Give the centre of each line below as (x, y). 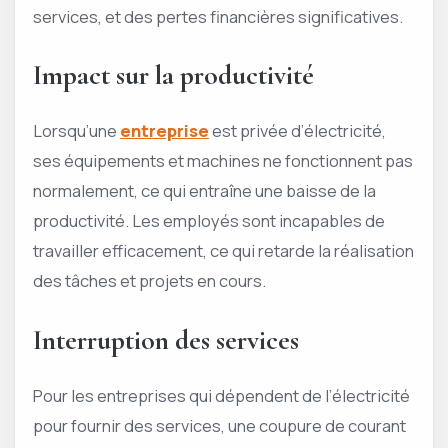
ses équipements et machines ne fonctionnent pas (223, 161)
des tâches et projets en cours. (149, 281)
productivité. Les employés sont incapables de (209, 221)
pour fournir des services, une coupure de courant (219, 425)
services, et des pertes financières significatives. (218, 16)
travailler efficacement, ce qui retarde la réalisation (223, 251)
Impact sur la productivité (173, 76)
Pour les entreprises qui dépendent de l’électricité (221, 395)
